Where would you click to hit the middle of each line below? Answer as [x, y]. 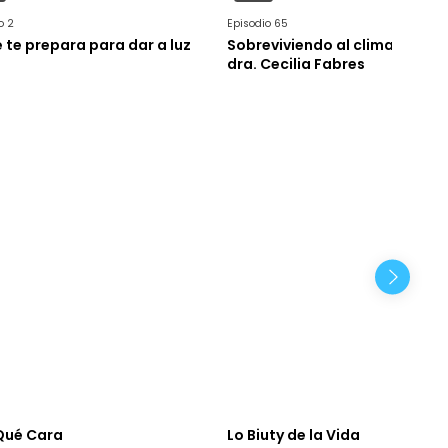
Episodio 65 [258, 24]
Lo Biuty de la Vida [294, 435]
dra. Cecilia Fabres [296, 64]
